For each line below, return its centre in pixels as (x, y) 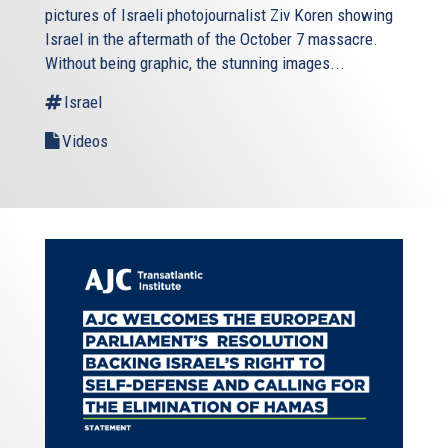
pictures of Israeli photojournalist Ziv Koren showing (219, 15)
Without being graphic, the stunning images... (195, 63)
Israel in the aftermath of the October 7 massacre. (211, 39)
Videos (85, 141)
